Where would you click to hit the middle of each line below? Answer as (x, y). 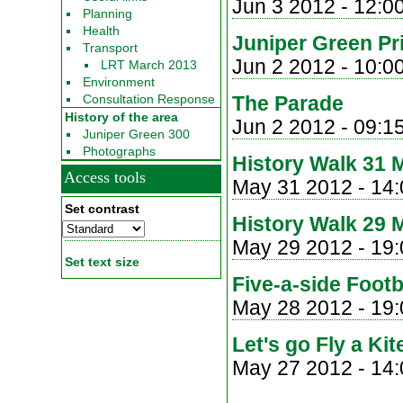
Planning (107, 13)
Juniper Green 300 (136, 134)
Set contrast (102, 209)
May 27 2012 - (301, 368)
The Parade (288, 103)
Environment (119, 82)
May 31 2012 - (301, 187)
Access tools (105, 177)
